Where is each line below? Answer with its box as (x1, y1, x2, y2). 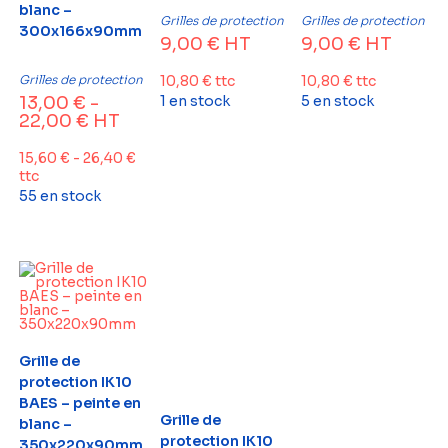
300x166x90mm (18, 21, 142, 40)
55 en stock (18, 186, 101, 205)
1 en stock (159, 92, 230, 110)
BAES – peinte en (18, 394, 141, 413)
